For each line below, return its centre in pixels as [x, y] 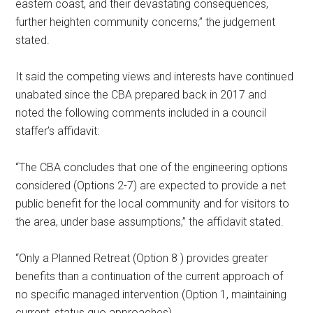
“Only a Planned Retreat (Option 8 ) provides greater [142, 259]
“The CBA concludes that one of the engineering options [152, 168]
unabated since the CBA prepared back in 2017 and [141, 95]
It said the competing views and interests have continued [155, 77]
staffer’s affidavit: [58, 131]
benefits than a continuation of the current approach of [150, 277]
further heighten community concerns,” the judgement [146, 22]
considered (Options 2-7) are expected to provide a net [151, 186]
